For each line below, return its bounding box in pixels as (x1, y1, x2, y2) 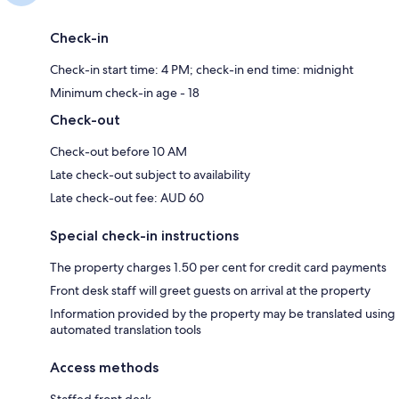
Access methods (50, 358, 159, 376)
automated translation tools (50, 321, 201, 338)
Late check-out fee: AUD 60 (50, 189, 204, 206)
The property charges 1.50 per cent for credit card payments (50, 258, 387, 275)
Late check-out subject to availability (50, 166, 250, 183)
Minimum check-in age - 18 (50, 84, 199, 101)
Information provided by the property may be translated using (50, 305, 395, 322)
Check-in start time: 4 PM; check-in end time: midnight (50, 61, 354, 77)
